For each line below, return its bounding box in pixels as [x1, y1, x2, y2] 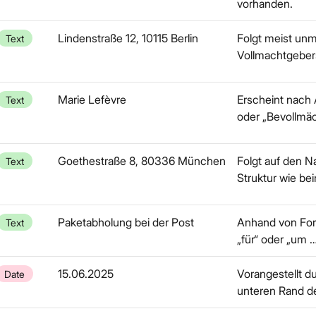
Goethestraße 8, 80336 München [58, 154, 226, 168]
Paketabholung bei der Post [58, 215, 194, 229]
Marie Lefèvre [58, 92, 126, 107]
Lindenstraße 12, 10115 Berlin [58, 31, 198, 45]
